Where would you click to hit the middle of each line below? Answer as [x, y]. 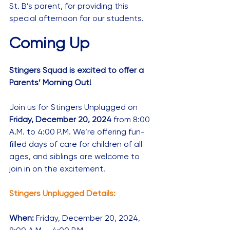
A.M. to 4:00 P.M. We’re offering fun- [77, 132]
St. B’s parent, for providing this [70, 6]
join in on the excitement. [57, 169]
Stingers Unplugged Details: [62, 194]
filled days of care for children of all [77, 144]
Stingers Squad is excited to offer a [78, 70]
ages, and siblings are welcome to [75, 157]
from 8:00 [133, 120]
